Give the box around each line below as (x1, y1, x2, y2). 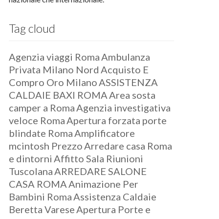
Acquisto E (101, 64, 149, 75)
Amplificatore (74, 127, 135, 139)
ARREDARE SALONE (54, 165, 147, 177)
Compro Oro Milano (9, 76, 98, 88)
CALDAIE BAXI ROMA (9, 89, 108, 101)
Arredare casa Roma (84, 140, 173, 152)
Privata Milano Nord (9, 64, 100, 75)
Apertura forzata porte (66, 114, 167, 126)
